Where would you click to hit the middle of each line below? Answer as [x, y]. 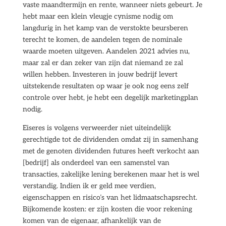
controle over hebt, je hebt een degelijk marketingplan [110, 98]
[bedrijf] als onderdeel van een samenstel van [96, 163]
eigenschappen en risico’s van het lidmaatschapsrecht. [110, 197]
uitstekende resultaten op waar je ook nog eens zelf [105, 86]
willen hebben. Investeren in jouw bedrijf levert [100, 74]
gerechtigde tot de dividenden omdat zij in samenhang [110, 139]
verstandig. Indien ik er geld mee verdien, [89, 186]
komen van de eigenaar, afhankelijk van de [92, 221]
